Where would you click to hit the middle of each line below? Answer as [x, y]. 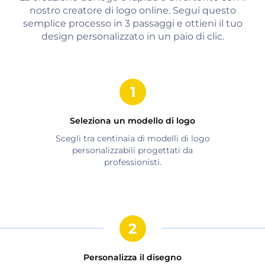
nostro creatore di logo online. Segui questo [132, 10]
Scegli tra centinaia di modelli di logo [132, 138]
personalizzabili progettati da [132, 150]
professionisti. [132, 162]
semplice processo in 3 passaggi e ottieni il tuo [132, 23]
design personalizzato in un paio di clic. [132, 36]
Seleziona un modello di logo [132, 120]
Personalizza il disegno [132, 257]
